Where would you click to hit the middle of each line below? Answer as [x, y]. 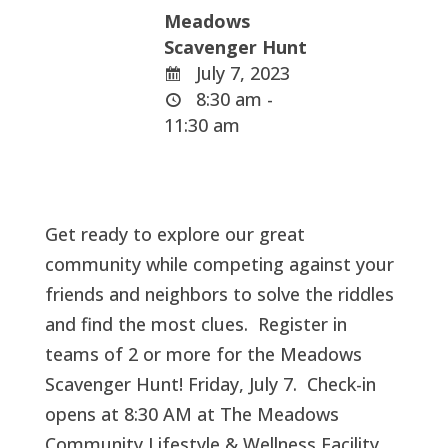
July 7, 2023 [241, 73]
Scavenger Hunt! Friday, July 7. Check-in [210, 384]
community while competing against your [219, 264]
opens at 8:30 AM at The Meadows [191, 414]
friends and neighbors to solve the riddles [219, 294]
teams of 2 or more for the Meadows [203, 354]
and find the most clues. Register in [195, 324]
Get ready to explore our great [174, 234]
